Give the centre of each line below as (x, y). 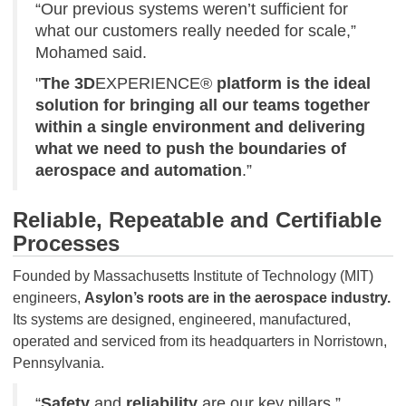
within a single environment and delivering (200, 127)
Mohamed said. (91, 53)
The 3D (68, 83)
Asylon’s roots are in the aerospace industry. (237, 298)
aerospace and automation (139, 170)
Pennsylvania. (58, 363)
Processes (66, 243)
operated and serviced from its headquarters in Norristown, (200, 341)
